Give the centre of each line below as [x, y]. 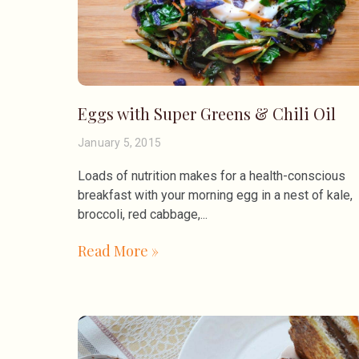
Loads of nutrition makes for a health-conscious [212, 175]
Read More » [118, 250]
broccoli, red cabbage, [139, 214]
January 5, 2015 [119, 142]
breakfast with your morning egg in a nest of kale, [215, 195]
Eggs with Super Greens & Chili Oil [207, 113]
